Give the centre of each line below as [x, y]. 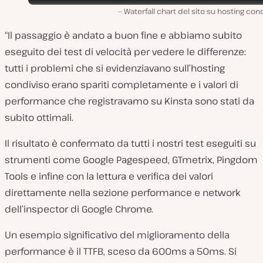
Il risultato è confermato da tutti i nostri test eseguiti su [130, 143]
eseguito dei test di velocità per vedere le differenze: [125, 51]
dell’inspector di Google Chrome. [79, 209]
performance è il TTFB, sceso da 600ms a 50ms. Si [121, 251]
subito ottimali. [39, 117]
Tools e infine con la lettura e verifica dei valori [109, 176]
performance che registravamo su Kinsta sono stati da [129, 101]
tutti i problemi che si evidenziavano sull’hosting [115, 68]
